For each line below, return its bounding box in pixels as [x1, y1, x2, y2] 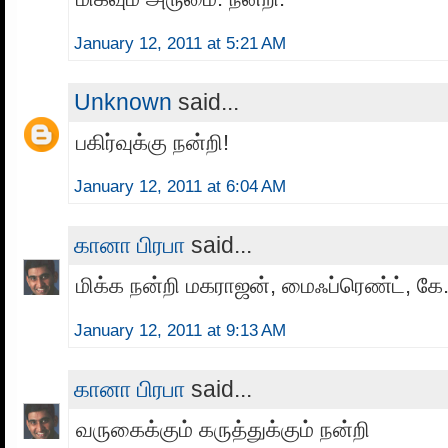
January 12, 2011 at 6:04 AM [74, 177, 286, 197]
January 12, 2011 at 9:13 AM [74, 321, 286, 341]
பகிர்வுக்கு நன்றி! [76, 129, 229, 155]
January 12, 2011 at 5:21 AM [74, 33, 286, 53]
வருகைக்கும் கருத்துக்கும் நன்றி [76, 417, 370, 443]
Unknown [74, 88, 172, 115]
